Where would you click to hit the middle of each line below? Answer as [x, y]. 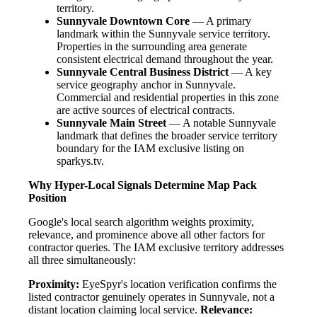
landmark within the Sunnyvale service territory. [163, 34]
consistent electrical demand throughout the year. [165, 59]
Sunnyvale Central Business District [143, 72]
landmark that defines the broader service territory [167, 136]
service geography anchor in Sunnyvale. [146, 85]
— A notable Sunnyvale [221, 123]
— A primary [220, 21]
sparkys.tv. [80, 161]
